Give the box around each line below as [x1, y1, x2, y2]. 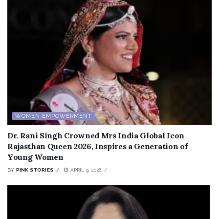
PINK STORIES [16, 167, 54, 173]
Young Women [7, 152, 64, 162]
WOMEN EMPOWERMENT [15, 112, 92, 119]
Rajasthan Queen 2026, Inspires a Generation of [7, 141, 188, 151]
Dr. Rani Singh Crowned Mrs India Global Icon [7, 130, 184, 140]
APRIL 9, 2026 [68, 167, 102, 173]
